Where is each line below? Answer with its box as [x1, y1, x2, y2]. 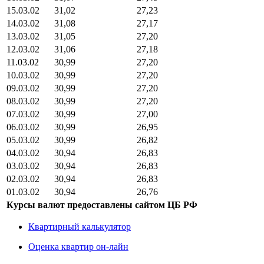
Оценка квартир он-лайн [28, 241, 128, 252]
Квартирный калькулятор [28, 221, 131, 232]
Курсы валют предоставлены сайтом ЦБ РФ [6, 199, 197, 210]
